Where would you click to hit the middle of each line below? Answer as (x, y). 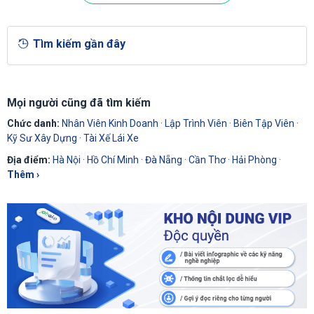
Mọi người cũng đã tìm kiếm (79, 103)
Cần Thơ (207, 160)
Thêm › (23, 175)
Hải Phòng (254, 160)
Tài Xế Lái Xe (111, 138)
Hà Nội (67, 160)
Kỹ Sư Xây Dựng (42, 138)
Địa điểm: (29, 160)
